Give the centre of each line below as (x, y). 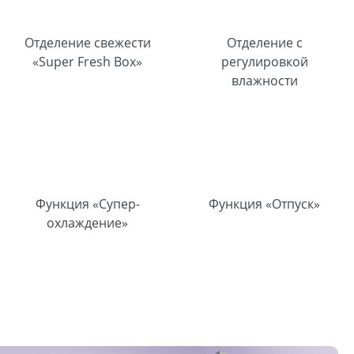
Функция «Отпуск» (265, 203)
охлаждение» (88, 222)
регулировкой (264, 61)
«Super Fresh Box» (88, 61)
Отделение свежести (87, 42)
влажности (264, 80)
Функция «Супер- (87, 203)
